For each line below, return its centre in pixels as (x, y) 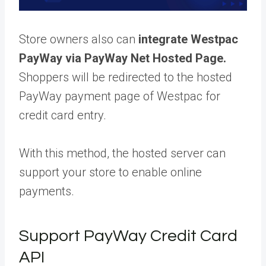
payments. (48, 191)
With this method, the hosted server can (122, 153)
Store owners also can (77, 39)
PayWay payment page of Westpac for (120, 96)
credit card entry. (64, 115)
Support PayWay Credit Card (128, 236)
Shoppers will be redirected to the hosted (126, 77)
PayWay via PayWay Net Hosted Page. (123, 58)
